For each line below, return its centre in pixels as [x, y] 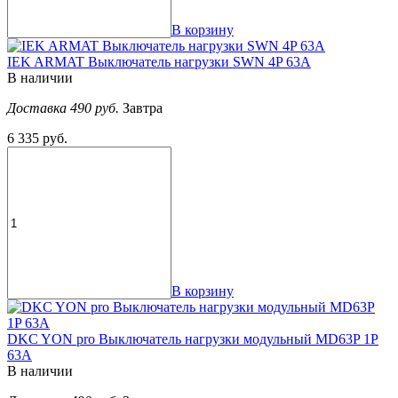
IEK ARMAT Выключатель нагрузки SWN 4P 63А [159, 62]
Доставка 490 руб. [65, 108]
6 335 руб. [37, 139]
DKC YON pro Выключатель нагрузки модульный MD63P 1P [193, 339]
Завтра [143, 108]
